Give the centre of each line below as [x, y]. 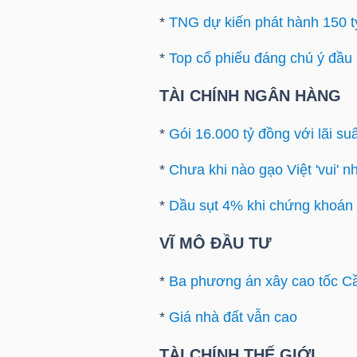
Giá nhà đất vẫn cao [233, 318]
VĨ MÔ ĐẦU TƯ [215, 243]
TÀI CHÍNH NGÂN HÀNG [250, 96]
